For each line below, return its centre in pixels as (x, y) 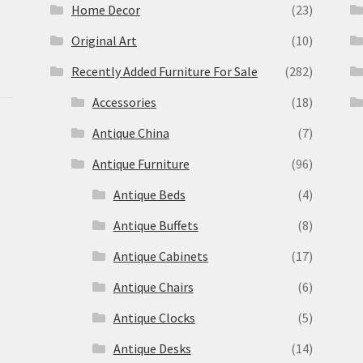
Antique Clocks (154, 317)
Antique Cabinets (160, 256)
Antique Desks (152, 348)
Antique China (130, 132)
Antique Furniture (141, 163)
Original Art (104, 40)
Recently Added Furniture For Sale (164, 71)
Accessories (124, 102)
